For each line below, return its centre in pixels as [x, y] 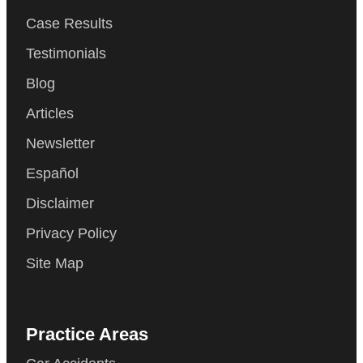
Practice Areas [87, 335]
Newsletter [60, 144]
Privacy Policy [71, 234]
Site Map [55, 264]
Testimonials [66, 54]
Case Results [69, 24]
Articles [50, 114]
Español [52, 174]
